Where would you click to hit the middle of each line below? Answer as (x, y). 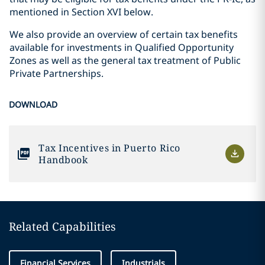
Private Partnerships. (56, 73)
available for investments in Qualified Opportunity (122, 47)
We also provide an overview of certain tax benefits (124, 34)
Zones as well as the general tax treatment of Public (125, 60)
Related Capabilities (62, 227)
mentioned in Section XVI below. (81, 12)
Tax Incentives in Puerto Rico (109, 148)
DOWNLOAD (33, 104)
